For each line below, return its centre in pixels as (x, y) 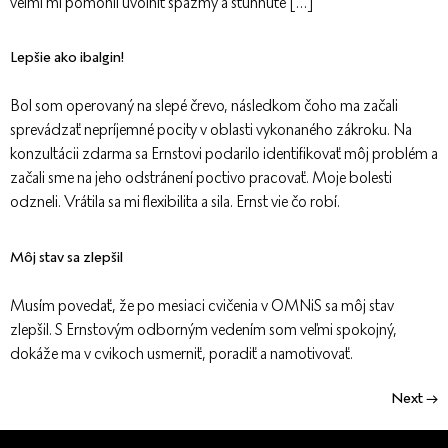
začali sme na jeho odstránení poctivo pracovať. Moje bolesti (201, 178)
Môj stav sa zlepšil (66, 256)
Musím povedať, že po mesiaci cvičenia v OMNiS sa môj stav (202, 305)
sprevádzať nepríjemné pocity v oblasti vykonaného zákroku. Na (211, 130)
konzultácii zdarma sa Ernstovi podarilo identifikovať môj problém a (224, 154)
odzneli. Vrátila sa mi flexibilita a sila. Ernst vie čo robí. (175, 202)
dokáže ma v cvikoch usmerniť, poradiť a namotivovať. (181, 353)
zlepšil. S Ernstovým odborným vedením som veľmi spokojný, (203, 329)
